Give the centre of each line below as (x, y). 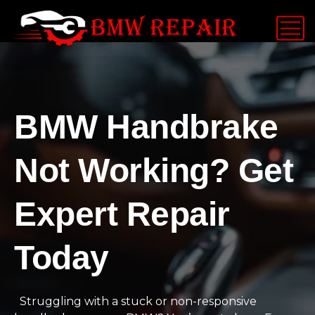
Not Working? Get (154, 171)
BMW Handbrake (146, 127)
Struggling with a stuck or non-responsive (135, 301)
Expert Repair (122, 214)
